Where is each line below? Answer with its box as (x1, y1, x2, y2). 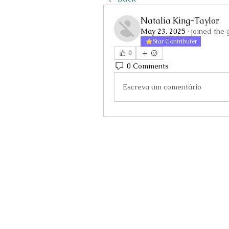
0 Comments (127, 61, 169, 71)
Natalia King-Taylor (141, 15, 219, 26)
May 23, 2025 (141, 27, 186, 36)
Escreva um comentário (123, 82, 201, 91)
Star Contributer (153, 37, 197, 45)
